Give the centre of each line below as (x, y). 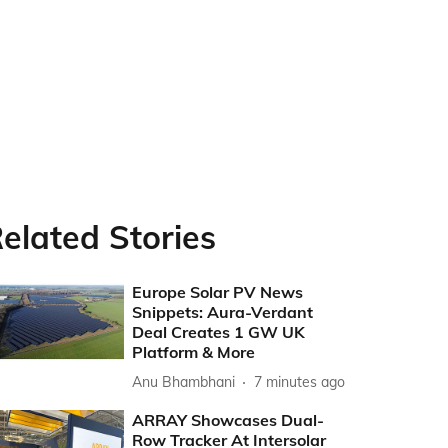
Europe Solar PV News (218, 292)
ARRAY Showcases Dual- (228, 420)
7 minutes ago (300, 381)
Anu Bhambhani (184, 381)
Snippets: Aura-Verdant (223, 312)
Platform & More (194, 352)
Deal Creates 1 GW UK (219, 332)
